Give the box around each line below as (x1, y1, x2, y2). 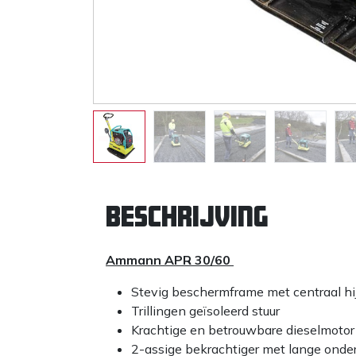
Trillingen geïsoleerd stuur (131, 302, 280, 319)
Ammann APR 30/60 (106, 251, 234, 268)
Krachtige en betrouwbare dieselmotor (131, 321, 354, 338)
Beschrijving (106, 203, 269, 229)
